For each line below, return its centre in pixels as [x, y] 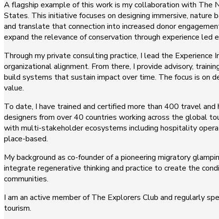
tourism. [18, 208]
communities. [26, 179]
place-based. [26, 139]
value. [14, 88]
